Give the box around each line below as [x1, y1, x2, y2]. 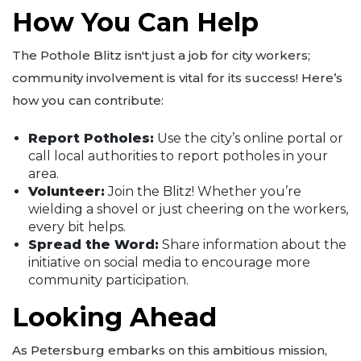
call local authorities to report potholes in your [28, 148, 328, 164]
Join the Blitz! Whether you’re [105, 184, 301, 200]
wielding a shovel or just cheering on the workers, [28, 201, 348, 218]
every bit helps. [28, 219, 126, 235]
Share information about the [159, 237, 346, 253]
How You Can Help [12, 6, 259, 38]
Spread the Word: [28, 237, 159, 253]
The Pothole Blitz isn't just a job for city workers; [12, 47, 310, 63]
